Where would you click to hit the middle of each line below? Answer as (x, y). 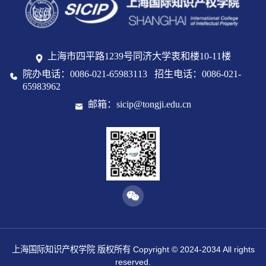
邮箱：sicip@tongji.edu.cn (139, 105)
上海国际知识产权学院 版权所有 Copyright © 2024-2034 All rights (133, 249)
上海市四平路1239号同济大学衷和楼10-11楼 (140, 57)
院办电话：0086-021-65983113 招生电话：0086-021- (132, 75)
